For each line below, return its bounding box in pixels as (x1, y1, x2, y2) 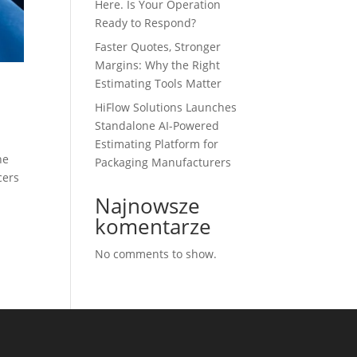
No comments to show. (95, 246, 218, 261)
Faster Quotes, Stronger (95, 39, 222, 54)
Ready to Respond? (95, 15, 197, 30)
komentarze (95, 212, 212, 241)
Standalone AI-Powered (95, 118, 220, 133)
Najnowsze (95, 191, 201, 220)
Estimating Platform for (95, 136, 219, 151)
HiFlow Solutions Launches (95, 100, 237, 115)
